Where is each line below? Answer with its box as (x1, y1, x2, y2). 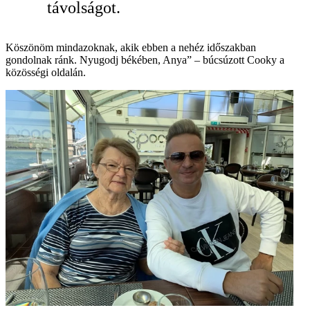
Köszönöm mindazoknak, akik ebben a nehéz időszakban (6, 42, 256, 54)
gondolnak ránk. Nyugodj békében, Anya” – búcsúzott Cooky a (6, 54, 284, 66)
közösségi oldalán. (6, 66, 86, 79)
